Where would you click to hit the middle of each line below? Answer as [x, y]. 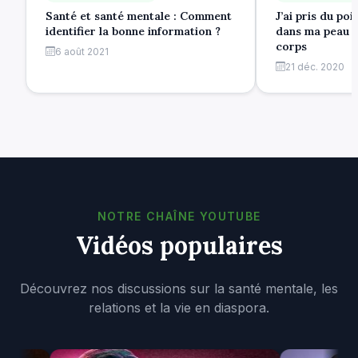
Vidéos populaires [179, 245]
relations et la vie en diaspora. [179, 307]
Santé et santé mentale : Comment [139, 16]
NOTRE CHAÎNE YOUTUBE [179, 216]
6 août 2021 [82, 51]
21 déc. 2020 [315, 66]
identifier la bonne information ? [133, 31]
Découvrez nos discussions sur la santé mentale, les [179, 288]
